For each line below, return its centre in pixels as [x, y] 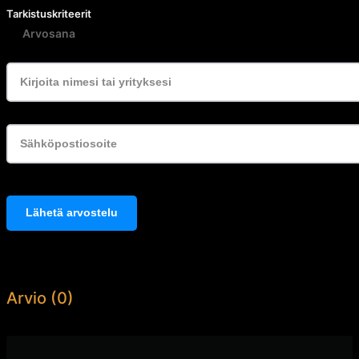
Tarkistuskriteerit [49, 14]
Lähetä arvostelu [72, 213]
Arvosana [49, 34]
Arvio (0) [40, 298]
